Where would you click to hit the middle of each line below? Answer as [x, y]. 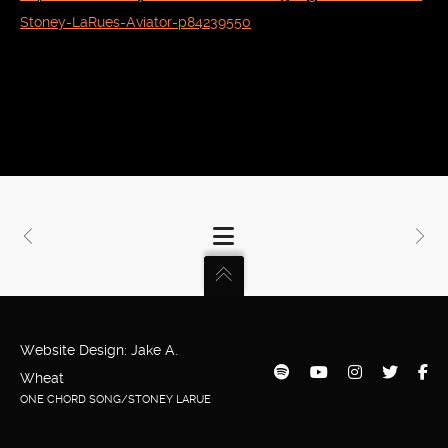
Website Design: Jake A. [99, 350]
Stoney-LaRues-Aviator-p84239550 [135, 21]
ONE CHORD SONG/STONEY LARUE [115, 399]
